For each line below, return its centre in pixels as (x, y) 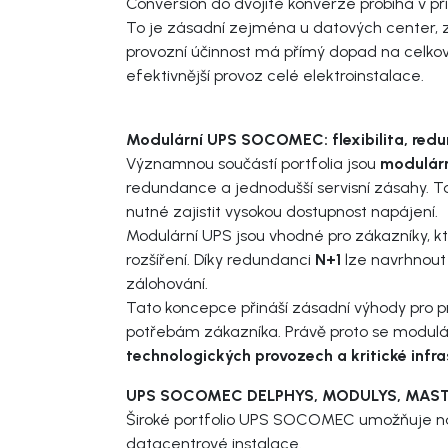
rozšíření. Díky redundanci (220, 259)
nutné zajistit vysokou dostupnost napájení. (282, 211)
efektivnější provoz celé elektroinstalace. (275, 75)
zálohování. (167, 283)
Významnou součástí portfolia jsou (253, 163)
